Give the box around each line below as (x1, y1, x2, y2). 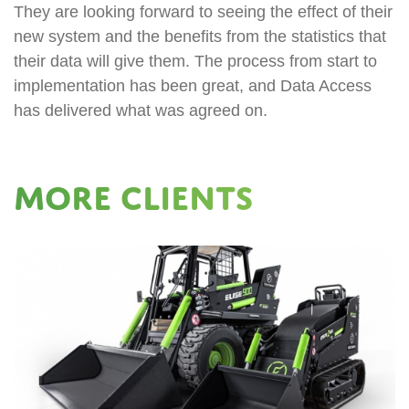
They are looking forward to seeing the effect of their (14, 3, 393, 21)
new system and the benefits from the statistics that (14, 27, 386, 46)
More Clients (14, 178, 253, 217)
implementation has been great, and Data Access (14, 77, 372, 95)
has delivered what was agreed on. (14, 101, 267, 120)
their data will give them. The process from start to (14, 52, 377, 70)
